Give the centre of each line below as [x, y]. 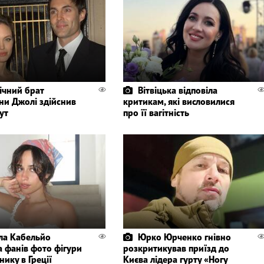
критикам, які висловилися [179, 101]
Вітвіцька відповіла [177, 90]
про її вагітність [156, 112]
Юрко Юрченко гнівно [184, 237]
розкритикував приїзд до [176, 248]
